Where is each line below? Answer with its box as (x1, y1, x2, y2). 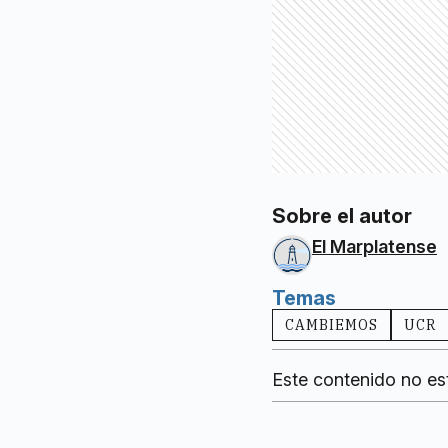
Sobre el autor (272, 204, 412, 229)
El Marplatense (312, 236, 437, 258)
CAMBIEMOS (285, 316, 378, 335)
